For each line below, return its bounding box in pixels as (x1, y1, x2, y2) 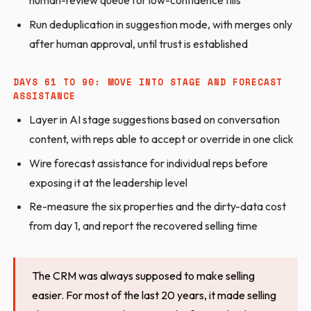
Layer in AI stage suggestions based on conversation (28, 112, 280, 127)
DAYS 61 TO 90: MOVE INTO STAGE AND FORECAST (13, 75, 283, 89)
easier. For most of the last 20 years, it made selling (32, 288, 277, 303)
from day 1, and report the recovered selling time (28, 219, 258, 233)
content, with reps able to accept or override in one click (28, 132, 294, 146)
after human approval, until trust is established (28, 36, 248, 51)
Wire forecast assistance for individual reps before (28, 155, 268, 170)
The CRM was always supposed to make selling (32, 269, 255, 283)
